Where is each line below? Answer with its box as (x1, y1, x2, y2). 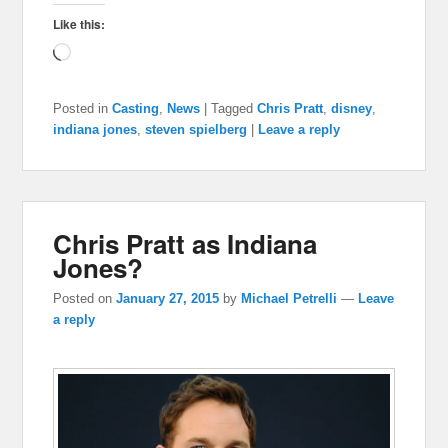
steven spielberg (145, 122, 248, 138)
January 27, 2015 (116, 290, 220, 306)
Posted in (53, 101, 109, 117)
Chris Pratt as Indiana (53, 225, 318, 263)
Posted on (53, 290, 117, 306)
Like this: (53, 15, 106, 34)
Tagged (211, 101, 254, 117)
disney (331, 101, 373, 117)
